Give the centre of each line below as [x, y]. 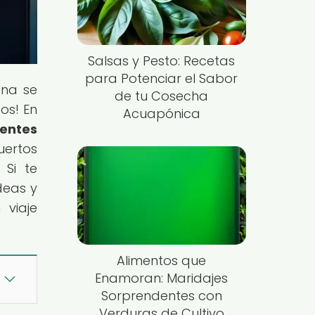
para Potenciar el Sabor [162, 79]
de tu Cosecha [162, 96]
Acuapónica [161, 114]
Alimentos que [162, 260]
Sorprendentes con [161, 295]
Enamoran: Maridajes [162, 278]
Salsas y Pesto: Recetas [162, 61]
